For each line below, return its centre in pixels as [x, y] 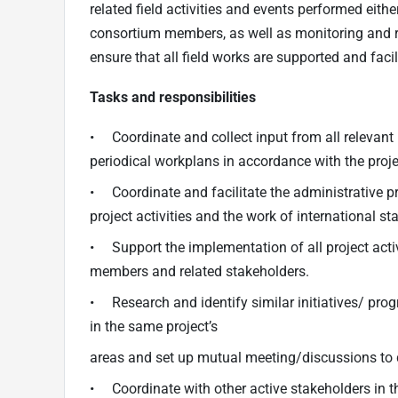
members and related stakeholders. [199, 271]
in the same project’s [154, 326]
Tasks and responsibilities [173, 97]
